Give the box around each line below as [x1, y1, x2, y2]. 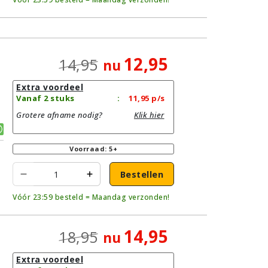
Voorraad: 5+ [69, 144, 117, 153]
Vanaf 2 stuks [16, 93, 75, 103]
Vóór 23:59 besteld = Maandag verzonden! [13, 192, 170, 202]
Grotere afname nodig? [16, 109, 103, 120]
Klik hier [134, 109, 165, 120]
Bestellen [120, 168, 164, 180]
